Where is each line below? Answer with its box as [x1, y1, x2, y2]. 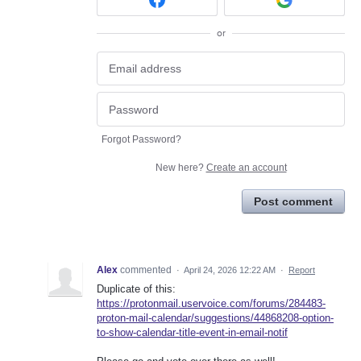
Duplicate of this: [97, 282, 176, 295]
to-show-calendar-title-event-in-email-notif [97, 326, 288, 338]
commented [120, 263, 174, 276]
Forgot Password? [102, 133, 181, 145]
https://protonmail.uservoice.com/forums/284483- [97, 297, 326, 309]
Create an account [205, 161, 287, 173]
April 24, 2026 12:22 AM [184, 264, 276, 275]
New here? [155, 161, 206, 173]
